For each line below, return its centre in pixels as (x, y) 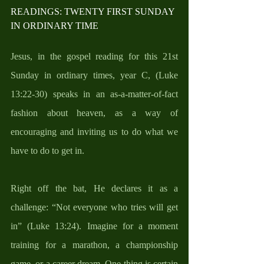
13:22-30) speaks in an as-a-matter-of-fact (94, 94)
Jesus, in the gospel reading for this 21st (94, 56)
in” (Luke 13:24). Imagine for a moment (94, 226)
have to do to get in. (49, 150)
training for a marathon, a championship (94, 245)
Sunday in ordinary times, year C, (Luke (94, 75)
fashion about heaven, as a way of (94, 113)
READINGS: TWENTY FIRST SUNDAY (94, 11)
